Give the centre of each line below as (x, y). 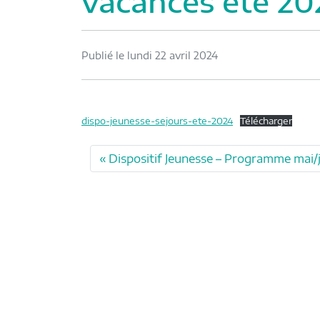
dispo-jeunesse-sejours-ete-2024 (157, 121)
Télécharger (266, 121)
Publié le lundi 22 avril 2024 (150, 55)
